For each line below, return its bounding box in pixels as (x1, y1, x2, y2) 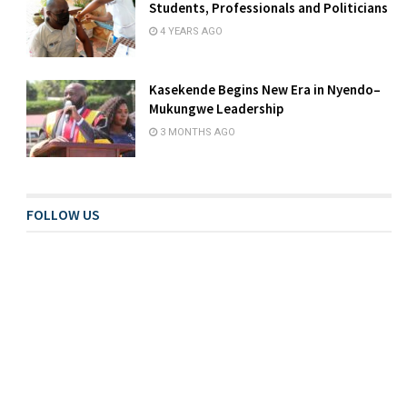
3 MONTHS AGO (157, 125, 236, 138)
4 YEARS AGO (157, 25, 223, 37)
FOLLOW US (26, 205, 101, 224)
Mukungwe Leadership (149, 99, 284, 117)
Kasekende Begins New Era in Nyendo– (149, 80, 382, 98)
